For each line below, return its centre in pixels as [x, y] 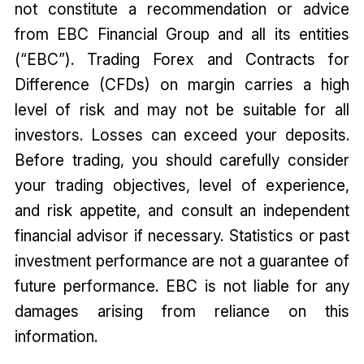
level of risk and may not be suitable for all [182, 110]
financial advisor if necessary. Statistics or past [182, 236]
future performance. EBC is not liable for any [182, 286]
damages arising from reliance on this [182, 312]
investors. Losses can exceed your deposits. [182, 135]
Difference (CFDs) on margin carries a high [182, 85]
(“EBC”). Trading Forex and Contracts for [182, 60]
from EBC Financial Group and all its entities [182, 35]
